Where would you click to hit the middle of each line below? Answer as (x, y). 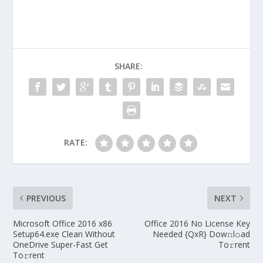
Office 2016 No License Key (197, 223)
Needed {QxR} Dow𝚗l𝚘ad (201, 234)
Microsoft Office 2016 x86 (63, 223)
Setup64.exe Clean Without (64, 234)
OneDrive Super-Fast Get (61, 244)
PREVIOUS (46, 198)
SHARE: (129, 66)
